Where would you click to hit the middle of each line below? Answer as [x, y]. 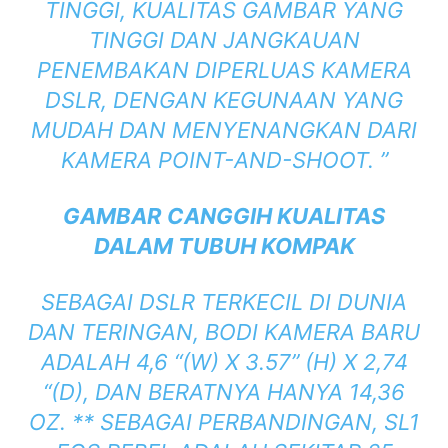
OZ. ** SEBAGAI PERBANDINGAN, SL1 [224, 422]
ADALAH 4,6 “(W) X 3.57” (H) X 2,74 [224, 362]
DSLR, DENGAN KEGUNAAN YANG [224, 100]
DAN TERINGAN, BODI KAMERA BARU [224, 332]
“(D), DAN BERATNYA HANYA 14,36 [224, 392]
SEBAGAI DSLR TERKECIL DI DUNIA [224, 302]
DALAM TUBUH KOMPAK [224, 246]
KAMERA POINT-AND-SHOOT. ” [224, 160]
